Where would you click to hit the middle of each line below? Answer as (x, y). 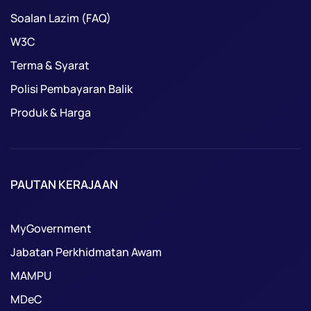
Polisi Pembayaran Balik (72, 89)
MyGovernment (51, 229)
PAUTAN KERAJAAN (64, 185)
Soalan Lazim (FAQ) (61, 18)
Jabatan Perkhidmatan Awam (86, 252)
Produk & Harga (51, 113)
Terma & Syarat (50, 66)
